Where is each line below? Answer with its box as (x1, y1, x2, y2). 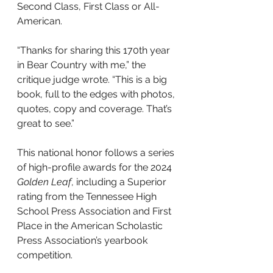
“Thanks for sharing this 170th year (17, 44, 172, 56)
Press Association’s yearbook (17, 235, 150, 246)
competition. (17, 249, 73, 261)
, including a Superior (71, 176, 169, 188)
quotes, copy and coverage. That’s (17, 103, 174, 115)
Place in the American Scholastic (17, 220, 165, 232)
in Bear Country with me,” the (17, 59, 148, 71)
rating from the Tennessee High (17, 191, 159, 202)
